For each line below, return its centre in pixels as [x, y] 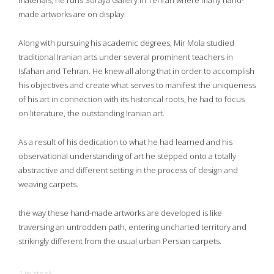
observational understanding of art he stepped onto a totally [127, 156]
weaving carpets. [48, 184]
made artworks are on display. [72, 14]
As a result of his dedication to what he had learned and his [125, 142]
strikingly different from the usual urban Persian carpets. [120, 241]
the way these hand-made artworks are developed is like [120, 213]
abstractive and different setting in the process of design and [128, 170]
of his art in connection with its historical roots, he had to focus [131, 99]
